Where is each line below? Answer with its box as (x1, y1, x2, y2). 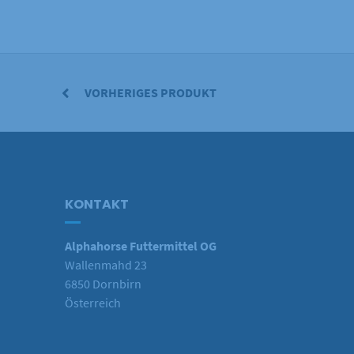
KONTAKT (64, 194, 129, 213)
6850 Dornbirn (64, 275, 141, 292)
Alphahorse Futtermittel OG (64, 237, 217, 254)
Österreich (64, 294, 121, 311)
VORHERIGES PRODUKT (85, 84, 217, 100)
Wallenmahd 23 (64, 256, 147, 273)
